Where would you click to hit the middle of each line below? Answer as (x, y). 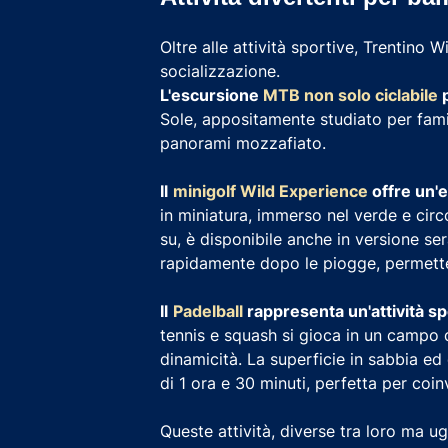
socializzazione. (220, 70)
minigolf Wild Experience (270, 190)
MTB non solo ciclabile (350, 94)
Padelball (208, 310)
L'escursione (211, 94)
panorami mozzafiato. (243, 142)
